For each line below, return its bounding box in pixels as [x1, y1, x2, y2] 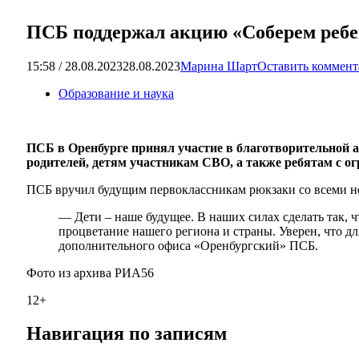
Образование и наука [58, 86, 174, 100]
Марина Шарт [180, 58, 257, 73]
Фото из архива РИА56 [26, 265, 154, 280]
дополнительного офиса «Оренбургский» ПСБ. [58, 238, 318, 252]
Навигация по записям [26, 323, 227, 345]
